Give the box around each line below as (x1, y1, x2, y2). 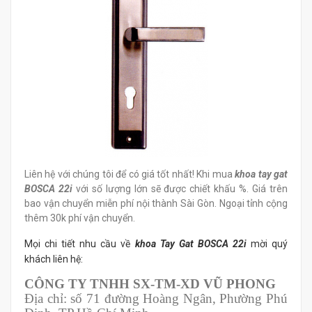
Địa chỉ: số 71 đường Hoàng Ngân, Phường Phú (24, 291, 288, 306)
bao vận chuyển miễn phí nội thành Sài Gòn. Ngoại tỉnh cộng (24, 198, 288, 210)
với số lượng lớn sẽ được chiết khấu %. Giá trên (75, 183, 288, 195)
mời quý (250, 238, 288, 250)
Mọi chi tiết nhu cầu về (24, 238, 135, 250)
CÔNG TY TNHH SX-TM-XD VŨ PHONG (24, 276, 276, 292)
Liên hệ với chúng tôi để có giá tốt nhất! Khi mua (24, 169, 235, 180)
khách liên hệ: (24, 253, 85, 265)
